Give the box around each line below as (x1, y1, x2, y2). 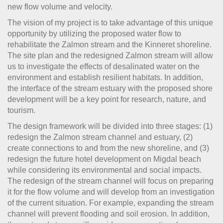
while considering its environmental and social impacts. (7, 166, 202, 175)
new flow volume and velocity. (7, 2, 112, 11)
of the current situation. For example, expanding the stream (7, 199, 214, 208)
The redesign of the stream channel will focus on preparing (7, 177, 214, 186)
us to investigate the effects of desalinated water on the (7, 62, 200, 71)
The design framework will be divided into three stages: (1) (7, 122, 213, 131)
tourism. (7, 106, 35, 115)
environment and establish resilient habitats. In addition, (7, 73, 203, 82)
